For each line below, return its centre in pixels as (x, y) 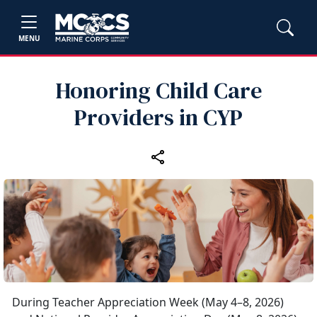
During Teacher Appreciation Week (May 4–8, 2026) (148, 302)
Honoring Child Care (158, 91)
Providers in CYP (158, 117)
